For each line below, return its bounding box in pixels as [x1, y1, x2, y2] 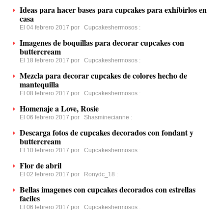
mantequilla [20, 79, 59, 90]
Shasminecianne [84, 114, 129, 121]
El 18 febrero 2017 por [20, 57, 84, 64]
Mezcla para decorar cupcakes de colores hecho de [20, 70, 187, 81]
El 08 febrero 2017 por [20, 90, 84, 97]
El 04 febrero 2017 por [20, 24, 84, 31]
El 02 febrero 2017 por [20, 171, 84, 178]
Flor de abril [20, 160, 61, 171]
